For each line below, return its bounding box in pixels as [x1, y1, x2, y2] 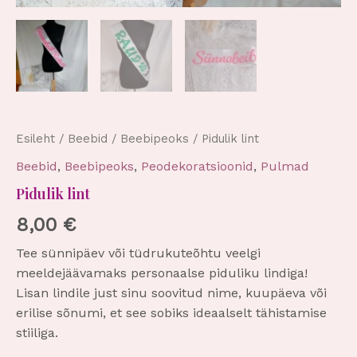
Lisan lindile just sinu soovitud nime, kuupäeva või [16, 285, 327, 301]
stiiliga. [16, 325, 58, 341]
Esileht [16, 131, 55, 146]
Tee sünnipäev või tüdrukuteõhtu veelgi [16, 245, 261, 261]
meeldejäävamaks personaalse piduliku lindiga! [16, 265, 308, 281]
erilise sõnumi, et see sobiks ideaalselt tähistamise [16, 305, 327, 321]
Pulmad [261, 158, 309, 174]
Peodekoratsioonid [141, 158, 253, 174]
